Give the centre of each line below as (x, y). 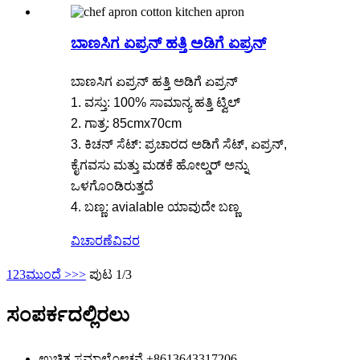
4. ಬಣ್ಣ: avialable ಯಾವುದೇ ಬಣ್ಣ (155, 207)
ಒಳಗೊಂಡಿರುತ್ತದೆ (112, 186)
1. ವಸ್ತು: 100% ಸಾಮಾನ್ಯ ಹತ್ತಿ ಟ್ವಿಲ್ (155, 102)
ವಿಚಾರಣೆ (92, 240)
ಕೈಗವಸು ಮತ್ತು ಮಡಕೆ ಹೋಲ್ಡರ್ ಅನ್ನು (160, 165)
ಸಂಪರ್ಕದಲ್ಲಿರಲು (68, 315)
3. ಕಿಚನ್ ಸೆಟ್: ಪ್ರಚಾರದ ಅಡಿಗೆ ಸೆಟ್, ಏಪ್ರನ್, (179, 144)
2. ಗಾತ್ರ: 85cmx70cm (126, 123)
